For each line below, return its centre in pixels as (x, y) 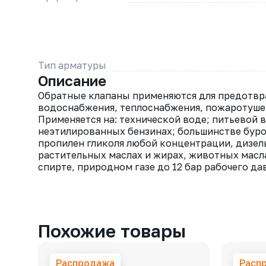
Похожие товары (112, 231)
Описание (72, 80)
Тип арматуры (72, 65)
